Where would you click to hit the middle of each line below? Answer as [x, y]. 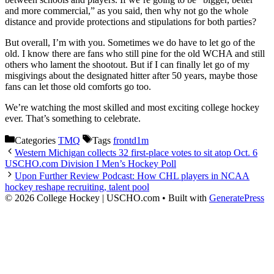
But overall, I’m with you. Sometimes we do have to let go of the [130, 43]
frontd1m [131, 141]
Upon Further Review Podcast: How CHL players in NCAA [132, 176]
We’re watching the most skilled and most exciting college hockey [132, 108]
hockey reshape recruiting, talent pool [77, 187]
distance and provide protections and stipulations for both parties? [131, 22]
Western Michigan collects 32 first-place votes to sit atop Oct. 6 [136, 153]
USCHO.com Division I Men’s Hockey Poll [91, 164]
